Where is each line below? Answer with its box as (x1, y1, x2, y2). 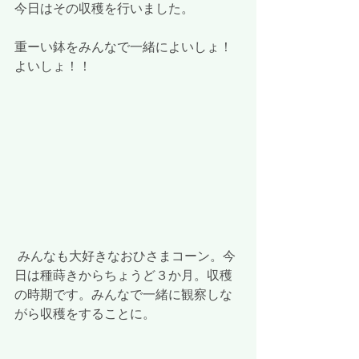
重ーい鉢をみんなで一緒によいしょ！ (14, 39, 232, 55)
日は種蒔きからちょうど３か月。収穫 (14, 267, 232, 284)
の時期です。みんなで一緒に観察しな (14, 286, 232, 303)
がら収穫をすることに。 (14, 305, 155, 322)
